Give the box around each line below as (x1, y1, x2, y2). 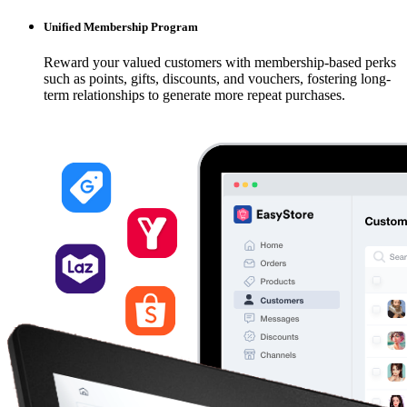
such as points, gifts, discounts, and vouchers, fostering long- (44, 70, 391, 86)
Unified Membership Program (44, 19, 198, 34)
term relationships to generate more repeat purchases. (44, 86, 345, 103)
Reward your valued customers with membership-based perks (44, 54, 396, 70)
